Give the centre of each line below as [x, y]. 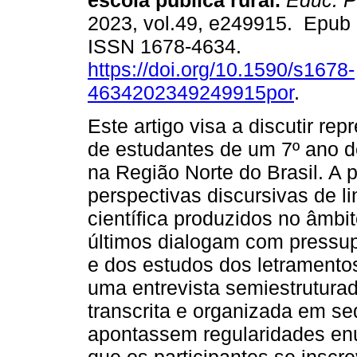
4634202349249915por [191, 93]
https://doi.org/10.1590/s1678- [221, 70]
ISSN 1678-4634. [167, 47]
